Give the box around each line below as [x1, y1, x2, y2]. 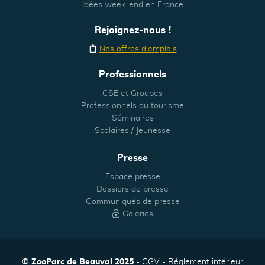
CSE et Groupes [102, 89, 163, 98]
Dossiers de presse [96, 185, 169, 193]
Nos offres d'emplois [99, 44, 177, 53]
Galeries [122, 209, 153, 218]
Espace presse [105, 172, 160, 181]
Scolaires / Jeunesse [95, 126, 170, 135]
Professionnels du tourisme [81, 101, 184, 110]
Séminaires [111, 114, 154, 122]
